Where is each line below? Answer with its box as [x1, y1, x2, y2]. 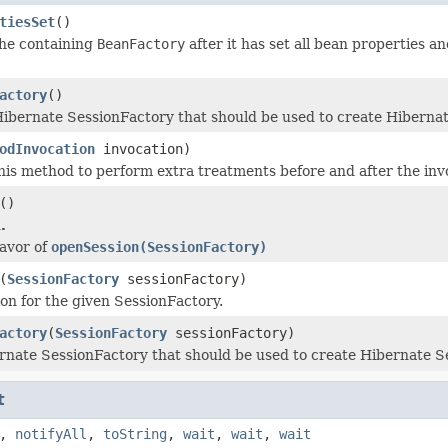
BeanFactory [97, 35, 185, 52]
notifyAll [15, 425, 87, 442]
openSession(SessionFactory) [51, 238, 267, 255]
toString [103, 425, 167, 442]
